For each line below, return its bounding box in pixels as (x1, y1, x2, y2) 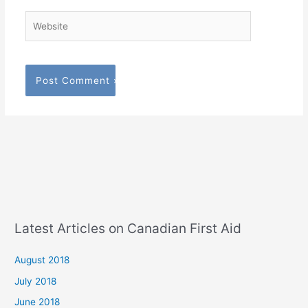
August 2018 (14, 254, 70, 266)
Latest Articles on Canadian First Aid (14, 220, 242, 237)
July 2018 (14, 275, 57, 287)
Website (24, 12, 60, 23)
